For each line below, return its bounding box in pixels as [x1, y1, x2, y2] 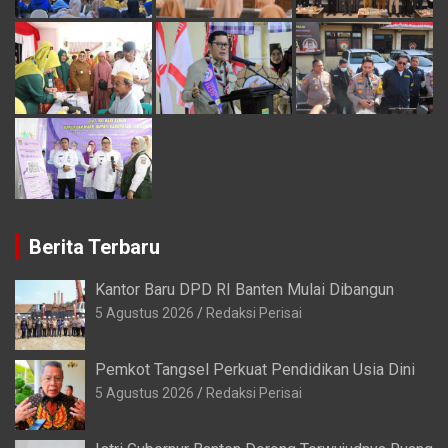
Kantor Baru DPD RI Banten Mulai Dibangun [95, 280, 394, 300]
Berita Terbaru [29, 235, 160, 260]
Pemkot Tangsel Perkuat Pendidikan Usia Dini [95, 360, 415, 380]
